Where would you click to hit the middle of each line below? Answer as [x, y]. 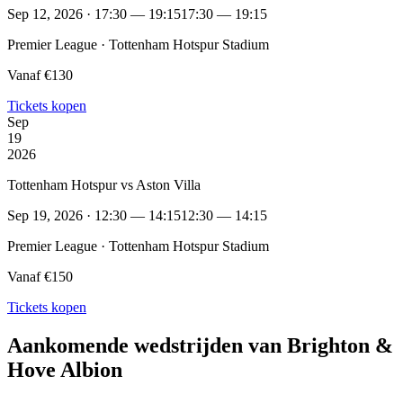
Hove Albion [65, 369]
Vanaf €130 [40, 75]
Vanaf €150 [40, 276]
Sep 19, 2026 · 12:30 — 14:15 [94, 215]
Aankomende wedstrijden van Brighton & [200, 345]
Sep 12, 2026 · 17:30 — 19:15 [94, 13]
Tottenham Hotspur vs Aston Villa [104, 184]
